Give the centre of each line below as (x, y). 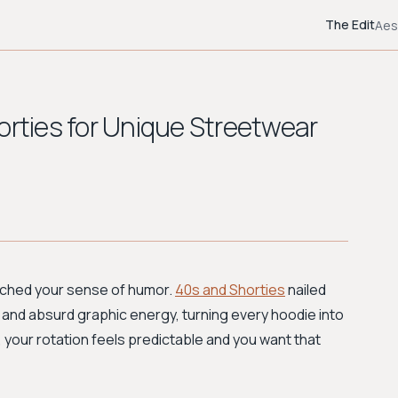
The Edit (350, 24)
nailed (306, 290)
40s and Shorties (230, 290)
